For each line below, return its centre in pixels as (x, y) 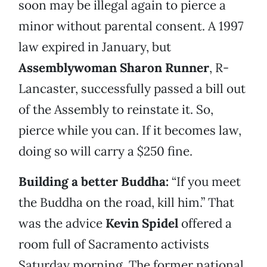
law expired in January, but (95, 47)
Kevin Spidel (142, 223)
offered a (205, 223)
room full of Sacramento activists (114, 244)
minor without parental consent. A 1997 (131, 26)
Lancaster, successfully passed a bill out (132, 89)
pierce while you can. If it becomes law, (130, 131)
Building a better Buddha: (94, 182)
